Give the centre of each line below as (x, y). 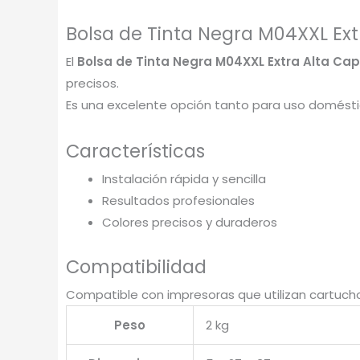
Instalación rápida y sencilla (184, 178)
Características (135, 151)
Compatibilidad (136, 267)
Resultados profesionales (178, 200)
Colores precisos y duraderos (190, 222)
